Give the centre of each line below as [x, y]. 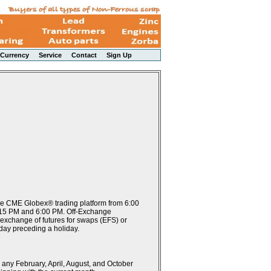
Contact [84, 55]
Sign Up [119, 55]
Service [50, 55]
